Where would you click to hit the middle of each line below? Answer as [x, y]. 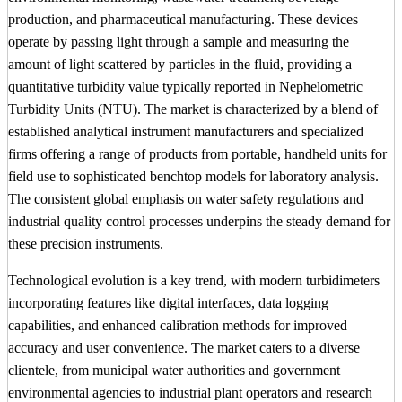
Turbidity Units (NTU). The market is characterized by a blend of [193, 109]
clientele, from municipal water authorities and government [174, 370]
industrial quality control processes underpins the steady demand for [199, 221]
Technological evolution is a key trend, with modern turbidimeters [194, 280]
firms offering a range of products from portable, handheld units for [197, 153]
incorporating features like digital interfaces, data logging [168, 302]
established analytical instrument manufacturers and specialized [186, 131]
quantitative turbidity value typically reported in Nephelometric [185, 86]
